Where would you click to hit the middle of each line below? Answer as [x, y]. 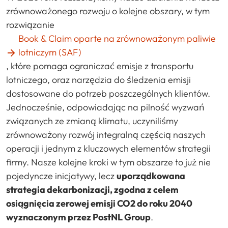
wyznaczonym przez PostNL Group [78, 217]
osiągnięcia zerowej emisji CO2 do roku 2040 [99, 203]
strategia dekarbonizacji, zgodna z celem [92, 189]
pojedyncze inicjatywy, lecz [61, 176]
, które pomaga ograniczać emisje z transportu [100, 66]
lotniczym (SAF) [50, 52]
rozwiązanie [30, 24]
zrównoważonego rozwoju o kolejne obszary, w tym [108, 11]
